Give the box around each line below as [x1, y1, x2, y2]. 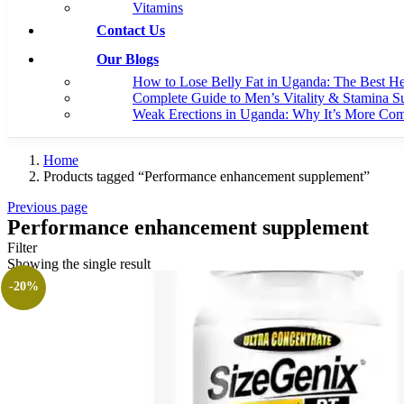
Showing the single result [7, 256, 151, 272]
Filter [7, 240, 37, 256]
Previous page [7, 199, 87, 216]
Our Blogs [96, 51, 159, 68]
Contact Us [96, 23, 165, 39]
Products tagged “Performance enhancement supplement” [43, 169, 370, 185]
